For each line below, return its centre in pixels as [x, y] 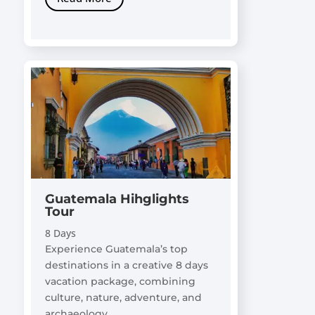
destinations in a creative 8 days [126, 265]
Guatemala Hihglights [117, 199]
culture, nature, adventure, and [123, 298]
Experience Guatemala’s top [116, 249]
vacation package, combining [120, 282]
